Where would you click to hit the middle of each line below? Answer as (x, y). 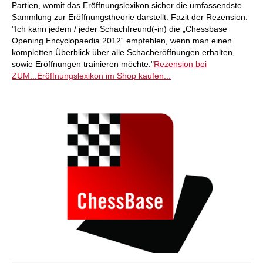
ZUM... (24, 76)
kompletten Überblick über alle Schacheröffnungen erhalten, (123, 52)
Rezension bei (180, 64)
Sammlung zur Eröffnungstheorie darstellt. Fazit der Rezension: (130, 17)
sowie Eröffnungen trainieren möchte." (83, 64)
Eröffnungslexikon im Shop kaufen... (104, 76)
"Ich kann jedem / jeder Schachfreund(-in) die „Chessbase (119, 29)
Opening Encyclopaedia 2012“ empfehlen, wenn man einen (122, 41)
